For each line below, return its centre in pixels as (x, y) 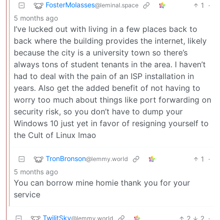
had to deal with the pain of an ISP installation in (104, 76)
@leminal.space (117, 5)
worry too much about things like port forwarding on (112, 99)
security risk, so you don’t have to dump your (98, 111)
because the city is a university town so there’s (101, 52)
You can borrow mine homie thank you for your (102, 182)
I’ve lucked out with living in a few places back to (106, 29)
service (27, 194)
